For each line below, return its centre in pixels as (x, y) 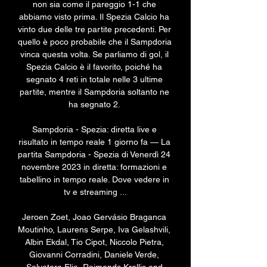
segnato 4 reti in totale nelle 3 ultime (94, 80)
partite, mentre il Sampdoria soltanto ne (94, 92)
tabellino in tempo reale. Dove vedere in (94, 180)
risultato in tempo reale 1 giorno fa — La (94, 142)
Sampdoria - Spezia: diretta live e (94, 130)
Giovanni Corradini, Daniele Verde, (94, 255)
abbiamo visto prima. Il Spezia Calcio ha (94, 17)
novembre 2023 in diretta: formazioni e (94, 167)
